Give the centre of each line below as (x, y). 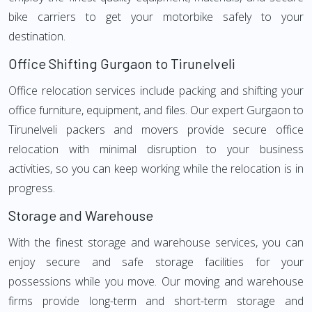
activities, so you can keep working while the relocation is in (156, 169)
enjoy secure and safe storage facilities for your (156, 262)
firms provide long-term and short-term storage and (156, 301)
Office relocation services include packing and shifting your (156, 91)
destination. (37, 36)
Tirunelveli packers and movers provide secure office (156, 130)
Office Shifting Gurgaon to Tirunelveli (122, 63)
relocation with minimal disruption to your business (156, 149)
